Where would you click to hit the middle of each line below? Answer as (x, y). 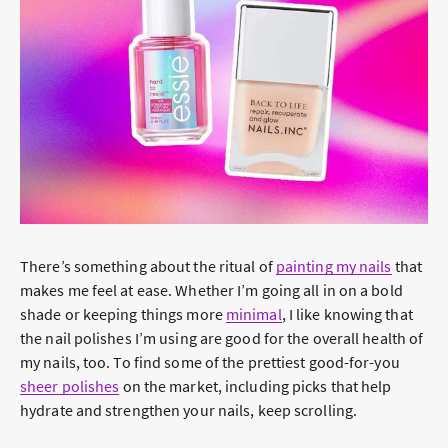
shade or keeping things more (123, 314)
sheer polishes (70, 386)
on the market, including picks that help (255, 386)
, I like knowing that (347, 314)
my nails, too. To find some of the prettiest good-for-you (210, 362)
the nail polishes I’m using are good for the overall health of (222, 338)
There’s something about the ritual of (148, 266)
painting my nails (333, 266)
